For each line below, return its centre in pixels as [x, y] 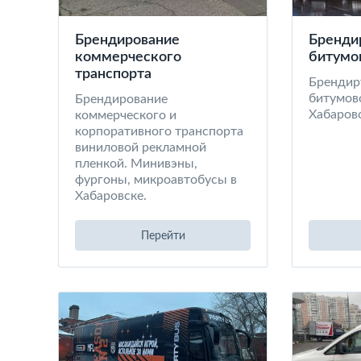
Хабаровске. [111, 196]
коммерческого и [126, 115]
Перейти [163, 236]
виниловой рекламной [141, 147]
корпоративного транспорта [159, 131]
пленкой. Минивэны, [136, 164]
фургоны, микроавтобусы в [156, 180]
